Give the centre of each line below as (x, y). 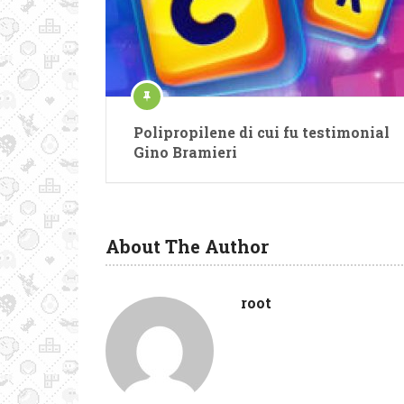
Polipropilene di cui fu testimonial (262, 132)
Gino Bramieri (185, 152)
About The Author (187, 246)
